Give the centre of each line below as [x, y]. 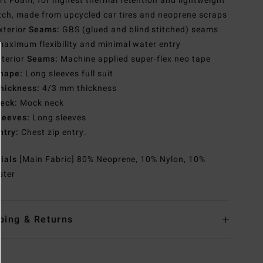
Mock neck [41, 103]
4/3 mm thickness [78, 89]
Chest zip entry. [53, 133]
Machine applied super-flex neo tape [134, 59]
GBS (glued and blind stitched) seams [139, 30]
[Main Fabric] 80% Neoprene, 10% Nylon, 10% [113, 160]
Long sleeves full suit [68, 74]
